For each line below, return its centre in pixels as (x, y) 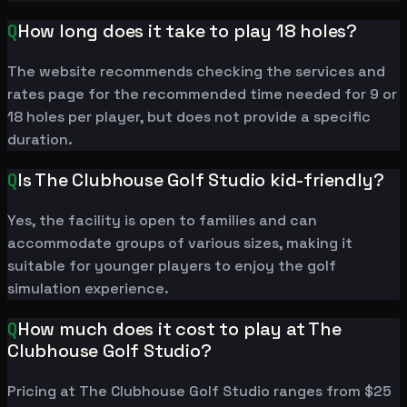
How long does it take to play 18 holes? (188, 31)
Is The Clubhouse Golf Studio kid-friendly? (201, 180)
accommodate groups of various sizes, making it (180, 243)
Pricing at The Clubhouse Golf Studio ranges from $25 (199, 392)
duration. (40, 140)
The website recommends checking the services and (196, 72)
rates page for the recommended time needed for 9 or (202, 94)
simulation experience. (88, 289)
